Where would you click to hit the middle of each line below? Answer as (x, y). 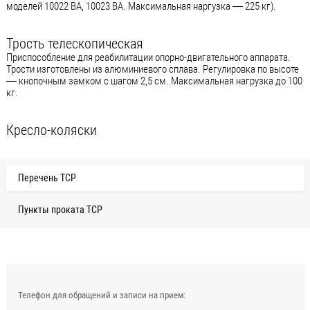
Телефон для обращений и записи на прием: (101, 295)
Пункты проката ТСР (60, 209)
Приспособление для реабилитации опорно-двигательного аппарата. (149, 58)
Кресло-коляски (51, 130)
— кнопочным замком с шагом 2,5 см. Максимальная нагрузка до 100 (154, 81)
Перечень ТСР (47, 177)
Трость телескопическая (74, 44)
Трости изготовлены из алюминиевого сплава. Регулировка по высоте (152, 70)
